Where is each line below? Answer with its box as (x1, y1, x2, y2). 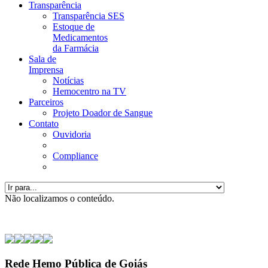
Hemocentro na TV (53, 86, 126, 96)
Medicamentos (53, 32, 108, 42)
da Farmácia (53, 43, 99, 53)
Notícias (53, 75, 84, 86)
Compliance (53, 151, 98, 161)
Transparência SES (53, 11, 124, 21)
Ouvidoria (53, 129, 91, 139)
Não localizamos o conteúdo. (5, 193, 114, 203)
